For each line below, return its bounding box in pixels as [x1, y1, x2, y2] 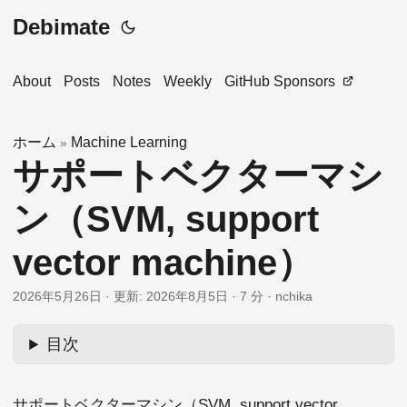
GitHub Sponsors [224, 74, 335, 89]
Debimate [13, 15, 110, 39]
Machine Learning [71, 134, 187, 150]
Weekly [164, 74, 212, 89]
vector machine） [13, 243, 313, 283]
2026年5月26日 [13, 289, 102, 303]
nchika [275, 289, 313, 303]
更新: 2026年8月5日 [114, 289, 228, 303]
